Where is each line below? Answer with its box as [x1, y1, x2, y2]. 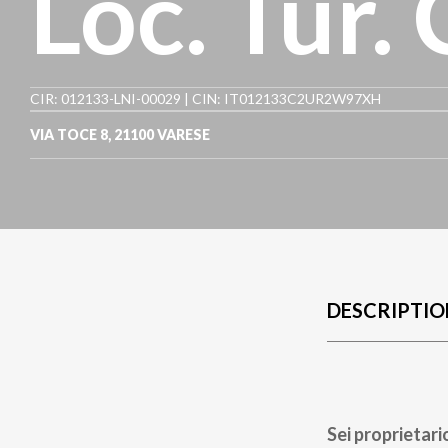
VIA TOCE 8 [30, 126, 108, 143]
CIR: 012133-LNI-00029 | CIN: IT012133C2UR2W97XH [30, 90, 381, 107]
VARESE [157, 126, 210, 143]
